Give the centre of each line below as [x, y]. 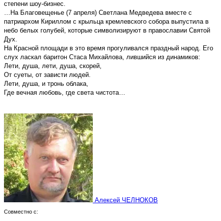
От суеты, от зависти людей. [47, 74]
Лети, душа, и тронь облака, [46, 83]
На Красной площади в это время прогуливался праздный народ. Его [109, 48]
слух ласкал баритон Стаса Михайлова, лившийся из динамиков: [102, 57]
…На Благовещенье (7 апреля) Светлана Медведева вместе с [98, 12]
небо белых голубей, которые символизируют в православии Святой [107, 30]
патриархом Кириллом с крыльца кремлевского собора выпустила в [106, 21]
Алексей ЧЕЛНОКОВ [126, 200]
